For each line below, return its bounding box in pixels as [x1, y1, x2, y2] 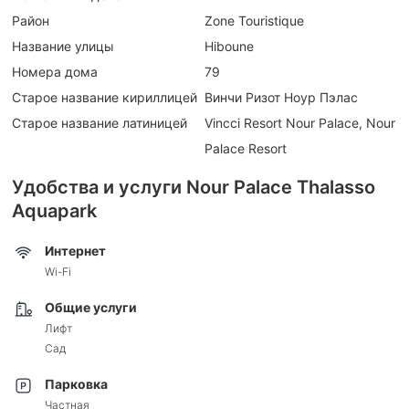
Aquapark [12, 199, 97, 222]
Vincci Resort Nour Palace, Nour [204, 114, 395, 131]
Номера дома [12, 63, 98, 79]
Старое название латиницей [12, 114, 187, 131]
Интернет [45, 243, 106, 259]
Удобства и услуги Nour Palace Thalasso [12, 175, 375, 198]
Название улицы [12, 37, 114, 54]
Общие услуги [45, 299, 137, 316]
